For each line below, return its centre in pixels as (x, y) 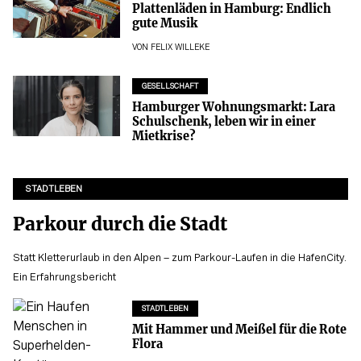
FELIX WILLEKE (180, 48)
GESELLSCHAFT (170, 87)
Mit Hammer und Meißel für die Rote (239, 329)
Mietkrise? (163, 137)
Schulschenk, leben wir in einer (224, 122)
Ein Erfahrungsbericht (64, 278)
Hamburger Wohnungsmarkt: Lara (233, 108)
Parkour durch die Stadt (120, 224)
